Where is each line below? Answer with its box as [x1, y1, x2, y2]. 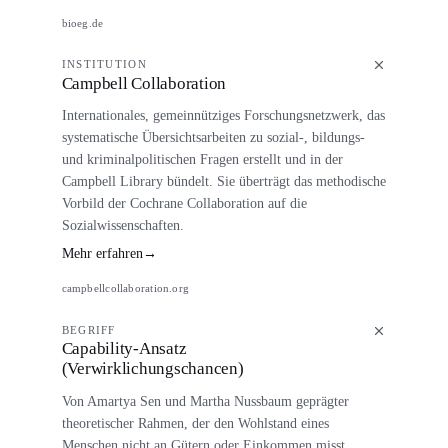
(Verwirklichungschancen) [61, 359, 244, 379]
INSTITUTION [61, 58, 147, 71]
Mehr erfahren [61, 246, 143, 262]
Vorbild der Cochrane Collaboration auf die [61, 194, 307, 211]
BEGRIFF [61, 324, 116, 337]
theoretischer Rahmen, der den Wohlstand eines [61, 414, 329, 431]
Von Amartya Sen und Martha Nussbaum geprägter [61, 392, 349, 409]
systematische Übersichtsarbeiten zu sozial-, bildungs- [61, 128, 365, 145]
